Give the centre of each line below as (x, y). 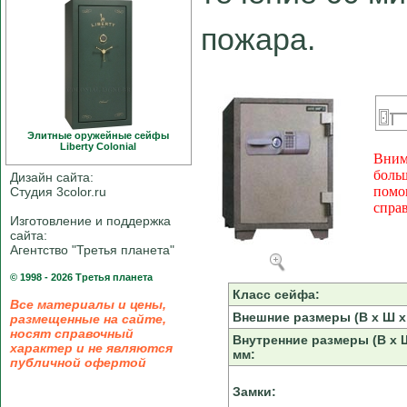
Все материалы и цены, (88, 304)
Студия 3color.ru (58, 192)
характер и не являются (91, 348)
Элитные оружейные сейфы (99, 135)
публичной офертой (78, 362)
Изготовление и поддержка (90, 221)
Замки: (254, 392)
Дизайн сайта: (52, 177)
